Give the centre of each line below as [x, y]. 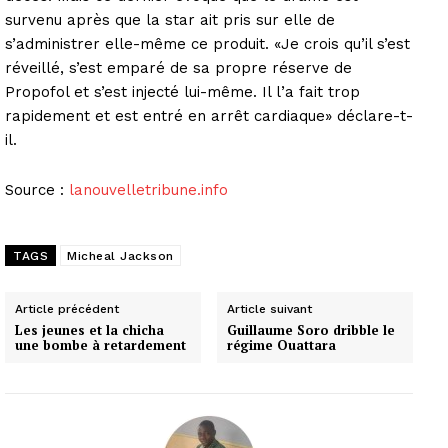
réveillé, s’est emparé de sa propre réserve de [178, 67]
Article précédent [67, 308]
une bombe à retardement [100, 344]
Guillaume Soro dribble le [311, 329]
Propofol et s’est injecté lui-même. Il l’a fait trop [182, 91]
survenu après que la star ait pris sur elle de [170, 19]
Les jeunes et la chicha [89, 329]
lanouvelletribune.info [148, 189]
